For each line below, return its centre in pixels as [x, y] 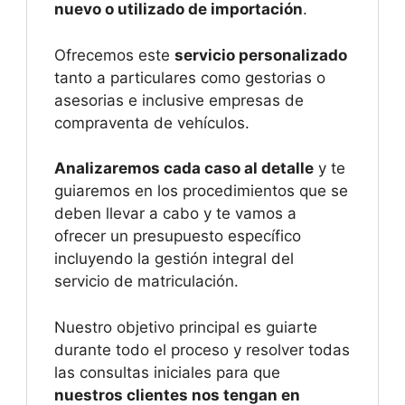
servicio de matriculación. [146, 282]
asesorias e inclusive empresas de [179, 100]
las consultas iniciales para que [167, 372]
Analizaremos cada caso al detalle [184, 169]
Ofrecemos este [114, 55]
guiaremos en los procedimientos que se [201, 191]
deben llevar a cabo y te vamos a [175, 214]
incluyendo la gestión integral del [174, 259]
